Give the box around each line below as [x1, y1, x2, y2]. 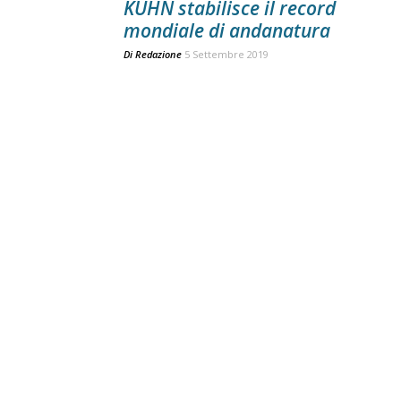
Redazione [135, 47, 182, 61]
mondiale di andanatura [124, 18, 330, 43]
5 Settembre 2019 [184, 47, 269, 61]
